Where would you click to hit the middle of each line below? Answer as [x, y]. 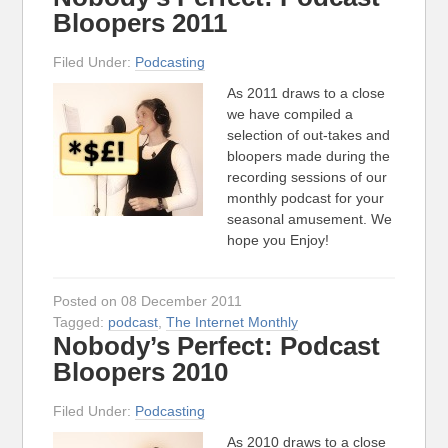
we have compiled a [290, 114]
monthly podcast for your [306, 198]
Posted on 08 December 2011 [148, 301]
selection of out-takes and [309, 135]
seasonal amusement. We [310, 219]
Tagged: [81, 322]
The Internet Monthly [232, 322]
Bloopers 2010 [141, 372]
